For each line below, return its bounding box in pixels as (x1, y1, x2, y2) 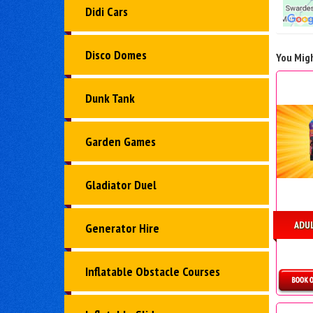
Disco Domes (85, 47, 147, 64)
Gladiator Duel (85, 177, 156, 194)
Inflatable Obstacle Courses (85, 263, 220, 280)
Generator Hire (85, 220, 159, 237)
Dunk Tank (85, 90, 135, 107)
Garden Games (85, 133, 156, 150)
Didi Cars (85, 3, 128, 20)
